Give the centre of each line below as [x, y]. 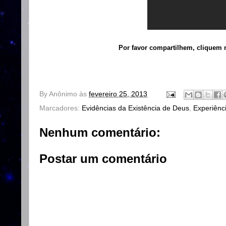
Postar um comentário [103, 158]
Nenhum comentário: [100, 132]
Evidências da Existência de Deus [135, 108]
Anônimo [63, 94]
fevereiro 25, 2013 [118, 94]
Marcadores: [61, 108]
